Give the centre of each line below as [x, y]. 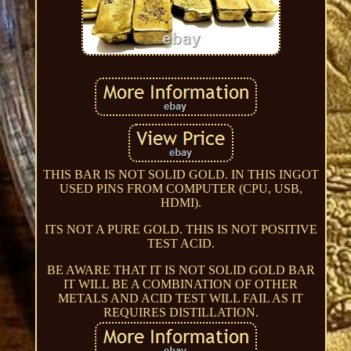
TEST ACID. [181, 243]
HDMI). [181, 202]
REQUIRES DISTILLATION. [181, 312]
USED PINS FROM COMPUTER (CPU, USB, [181, 188]
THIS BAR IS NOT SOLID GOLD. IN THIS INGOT [181, 174]
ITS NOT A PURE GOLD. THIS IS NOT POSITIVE [181, 229]
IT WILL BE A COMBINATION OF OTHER [181, 284]
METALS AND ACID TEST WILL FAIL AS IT [181, 298]
